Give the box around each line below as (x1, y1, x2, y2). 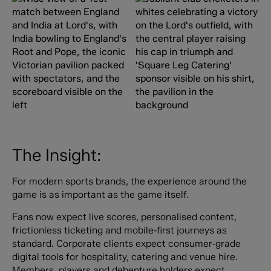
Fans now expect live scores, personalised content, (11, 211, 237, 223)
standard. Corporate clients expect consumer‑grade (11, 238, 241, 250)
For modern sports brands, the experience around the (11, 175, 247, 187)
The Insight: (11, 144, 102, 165)
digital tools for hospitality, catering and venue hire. (11, 251, 238, 263)
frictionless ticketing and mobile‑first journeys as (11, 224, 227, 237)
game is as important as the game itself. (11, 188, 189, 200)
